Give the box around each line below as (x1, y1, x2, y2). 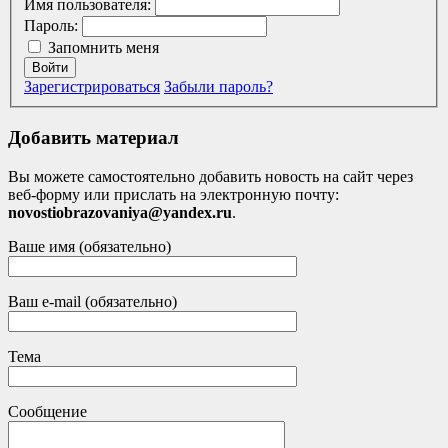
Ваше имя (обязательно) (8, 237, 171, 255)
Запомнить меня (48, 39, 159, 57)
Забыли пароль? (164, 78, 273, 96)
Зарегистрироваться (24, 78, 160, 96)
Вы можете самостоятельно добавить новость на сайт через (8, 167, 413, 185)
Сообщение (8, 402, 87, 420)
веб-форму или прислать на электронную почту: (8, 185, 339, 203)
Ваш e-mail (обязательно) (8, 292, 177, 310)
